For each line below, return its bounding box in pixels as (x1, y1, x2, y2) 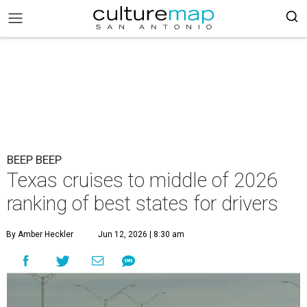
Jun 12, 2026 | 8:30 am (98, 230, 184, 239)
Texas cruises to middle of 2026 (7, 169, 278, 192)
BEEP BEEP (7, 153, 62, 167)
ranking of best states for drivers (7, 192, 278, 215)
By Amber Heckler (6, 230, 73, 239)
